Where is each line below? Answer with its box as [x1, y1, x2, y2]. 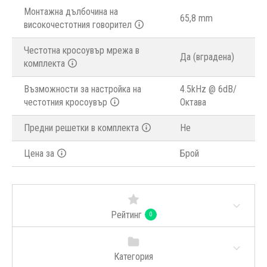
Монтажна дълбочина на [24, 6, 118, 18]
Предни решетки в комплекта [24, 122, 139, 134]
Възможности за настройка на [24, 83, 141, 95]
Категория [114, 251, 153, 263]
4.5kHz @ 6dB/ [180, 83, 237, 95]
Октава [180, 97, 206, 108]
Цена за [24, 148, 54, 160]
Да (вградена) [180, 51, 234, 63]
